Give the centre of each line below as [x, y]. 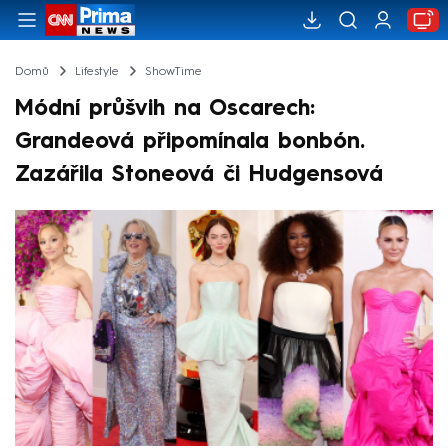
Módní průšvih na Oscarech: [165, 108]
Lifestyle [96, 71]
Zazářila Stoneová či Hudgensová [199, 174]
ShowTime [173, 71]
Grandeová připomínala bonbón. [190, 141]
